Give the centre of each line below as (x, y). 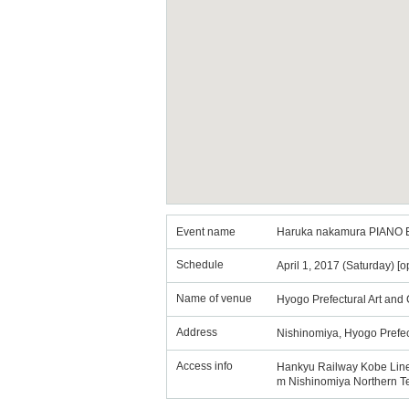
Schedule (200, 265)
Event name (206, 232)
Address (197, 332)
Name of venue (214, 299)
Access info (204, 366)
